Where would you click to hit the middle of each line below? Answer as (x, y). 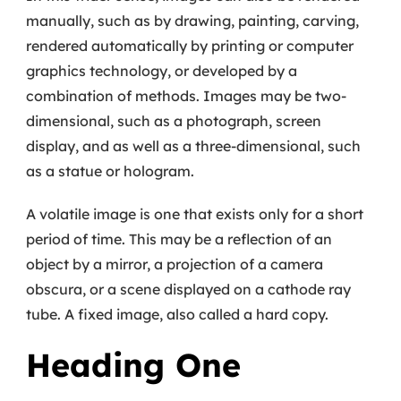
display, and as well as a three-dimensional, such (193, 146)
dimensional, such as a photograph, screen (174, 121)
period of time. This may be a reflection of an (179, 239)
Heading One (133, 365)
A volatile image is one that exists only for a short (195, 214)
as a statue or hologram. (110, 171)
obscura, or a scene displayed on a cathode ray (188, 289)
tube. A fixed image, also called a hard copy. (177, 314)
